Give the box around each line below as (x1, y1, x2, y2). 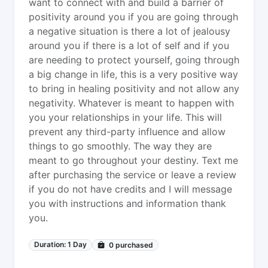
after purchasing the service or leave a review (29, 169, 236, 181)
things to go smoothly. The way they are (29, 140, 212, 152)
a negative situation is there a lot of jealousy (29, 25, 230, 37)
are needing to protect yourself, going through (29, 54, 239, 66)
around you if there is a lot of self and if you (29, 39, 229, 51)
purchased (114, 240, 153, 249)
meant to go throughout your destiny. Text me (29, 154, 238, 166)
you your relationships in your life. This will (29, 111, 222, 123)
